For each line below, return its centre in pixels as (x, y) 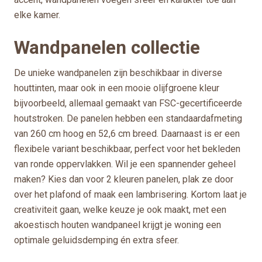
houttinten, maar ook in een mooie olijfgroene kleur (117, 88)
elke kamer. (37, 15)
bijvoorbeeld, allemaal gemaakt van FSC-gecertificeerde (128, 103)
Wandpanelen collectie (107, 47)
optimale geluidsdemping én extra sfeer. (96, 240)
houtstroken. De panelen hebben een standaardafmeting (128, 118)
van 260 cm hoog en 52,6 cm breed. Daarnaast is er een (127, 133)
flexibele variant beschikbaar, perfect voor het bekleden (127, 149)
